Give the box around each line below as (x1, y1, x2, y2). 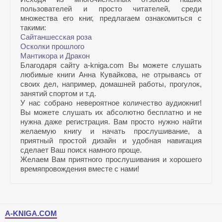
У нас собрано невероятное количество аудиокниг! (20, 99, 202, 107)
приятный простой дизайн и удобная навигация (20, 136, 202, 145)
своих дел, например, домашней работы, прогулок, (20, 80, 202, 88)
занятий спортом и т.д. (20, 89, 96, 98)
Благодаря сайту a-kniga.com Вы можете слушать (20, 61, 202, 69)
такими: (20, 23, 46, 32)
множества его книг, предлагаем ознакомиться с (20, 14, 202, 22)
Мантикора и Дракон (20, 52, 90, 60)
